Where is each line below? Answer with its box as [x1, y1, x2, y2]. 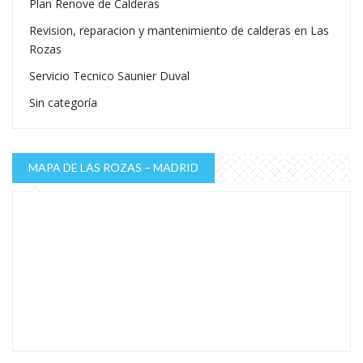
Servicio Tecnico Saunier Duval [29, 68, 190, 84]
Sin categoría [29, 95, 97, 111]
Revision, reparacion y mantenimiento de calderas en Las [29, 23, 329, 39]
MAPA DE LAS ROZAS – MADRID [28, 160, 199, 175]
